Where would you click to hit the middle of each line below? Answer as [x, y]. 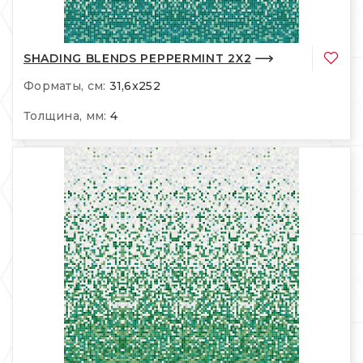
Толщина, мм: [65, 116]
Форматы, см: [65, 86]
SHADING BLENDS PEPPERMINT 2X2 [138, 58]
